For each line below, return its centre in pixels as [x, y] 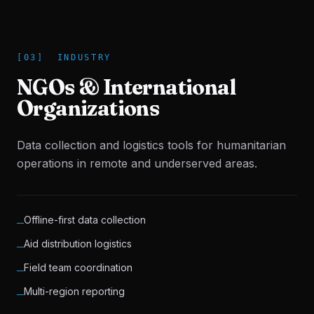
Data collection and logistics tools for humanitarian [151, 145]
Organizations [88, 108]
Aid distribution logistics [78, 244]
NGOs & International [126, 87]
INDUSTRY [84, 57]
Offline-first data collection [85, 220]
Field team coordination [78, 267]
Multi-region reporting [74, 291]
